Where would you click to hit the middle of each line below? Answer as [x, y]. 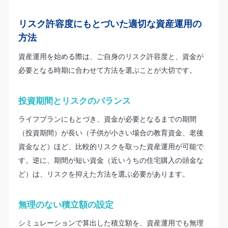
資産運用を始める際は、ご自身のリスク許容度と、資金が [111, 56]
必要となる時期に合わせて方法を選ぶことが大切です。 [107, 70]
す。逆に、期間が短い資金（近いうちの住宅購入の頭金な [111, 160]
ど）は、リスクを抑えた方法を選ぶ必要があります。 [104, 174]
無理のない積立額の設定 [66, 205]
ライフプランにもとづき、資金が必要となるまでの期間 [107, 119]
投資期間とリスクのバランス [74, 100]
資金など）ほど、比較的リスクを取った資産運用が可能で [111, 146]
